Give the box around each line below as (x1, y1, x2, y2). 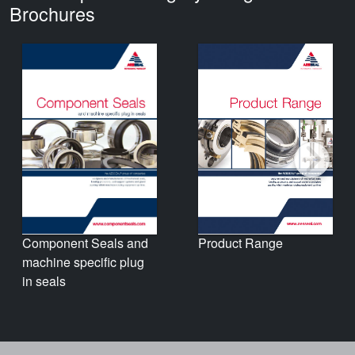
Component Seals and (22, 234, 148, 253)
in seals (22, 272, 66, 291)
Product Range (198, 233, 283, 252)
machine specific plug (22, 253, 144, 272)
